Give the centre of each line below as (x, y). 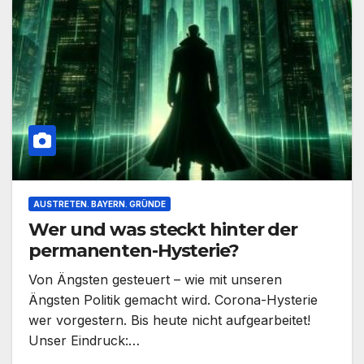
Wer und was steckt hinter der (163, 230)
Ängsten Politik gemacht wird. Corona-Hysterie (173, 300)
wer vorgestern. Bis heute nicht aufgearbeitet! (169, 321)
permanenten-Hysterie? (134, 251)
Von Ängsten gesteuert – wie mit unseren (155, 280)
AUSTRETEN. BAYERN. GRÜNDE (100, 204)
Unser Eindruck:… (84, 341)
